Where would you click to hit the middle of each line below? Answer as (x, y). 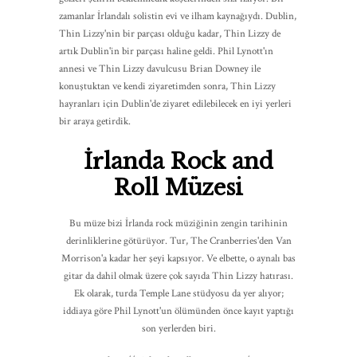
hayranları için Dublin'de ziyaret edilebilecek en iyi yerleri (175, 104)
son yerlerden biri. (178, 328)
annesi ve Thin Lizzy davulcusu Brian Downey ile (160, 69)
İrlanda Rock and (178, 161)
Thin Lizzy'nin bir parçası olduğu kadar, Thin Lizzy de (170, 33)
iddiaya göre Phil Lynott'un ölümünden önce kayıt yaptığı (178, 311)
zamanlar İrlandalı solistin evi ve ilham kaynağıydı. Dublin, (178, 16)
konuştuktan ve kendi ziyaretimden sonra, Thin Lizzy (167, 86)
